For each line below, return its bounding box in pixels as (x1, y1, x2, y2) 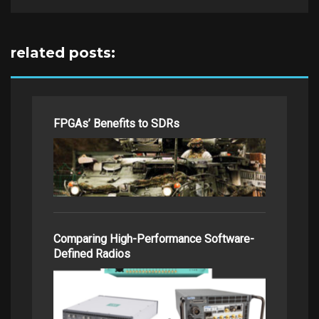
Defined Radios (53, 247, 130, 261)
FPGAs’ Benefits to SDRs (53, 117, 179, 131)
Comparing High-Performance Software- (53, 232, 254, 246)
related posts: (11, 44, 115, 62)
